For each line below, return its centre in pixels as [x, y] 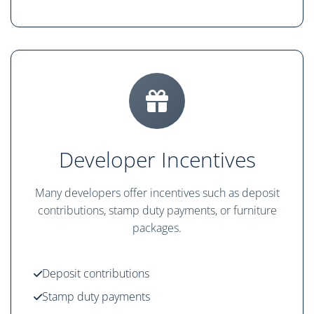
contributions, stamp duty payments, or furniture [157, 211]
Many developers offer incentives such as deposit [157, 193]
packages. [157, 228]
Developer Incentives [157, 160]
